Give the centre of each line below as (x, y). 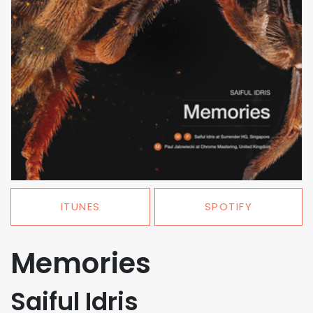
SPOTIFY (228, 206)
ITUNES (80, 206)
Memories (81, 263)
